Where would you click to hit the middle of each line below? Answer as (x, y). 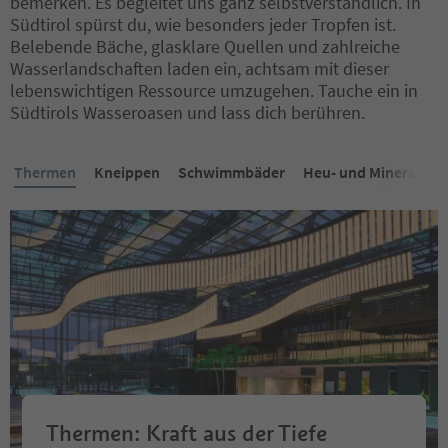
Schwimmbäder (231, 171)
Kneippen (127, 171)
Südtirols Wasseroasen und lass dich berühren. (187, 112)
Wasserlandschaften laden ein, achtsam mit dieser (199, 68)
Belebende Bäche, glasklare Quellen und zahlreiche (205, 46)
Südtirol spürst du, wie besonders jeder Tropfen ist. (203, 24)
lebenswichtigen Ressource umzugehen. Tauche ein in (214, 90)
